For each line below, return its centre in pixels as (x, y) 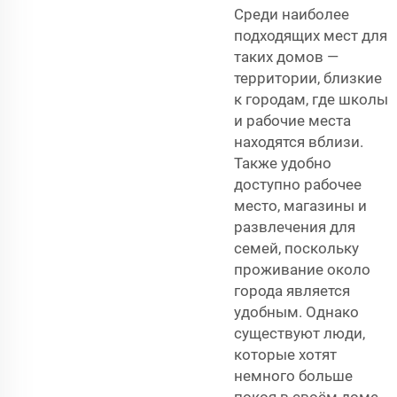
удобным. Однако (296, 311)
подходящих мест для (311, 35)
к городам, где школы (311, 99)
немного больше (293, 375)
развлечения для (295, 226)
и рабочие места (292, 120)
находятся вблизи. (299, 141)
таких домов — (286, 56)
